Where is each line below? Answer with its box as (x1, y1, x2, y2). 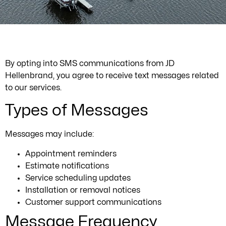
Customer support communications (25, 198, 161, 206)
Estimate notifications (25, 161, 109, 170)
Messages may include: (5, 130, 94, 139)
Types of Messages (5, 102, 148, 119)
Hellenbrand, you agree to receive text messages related (5, 72, 219, 80)
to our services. (5, 84, 62, 92)
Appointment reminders (25, 149, 117, 158)
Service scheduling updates (25, 174, 131, 182)
